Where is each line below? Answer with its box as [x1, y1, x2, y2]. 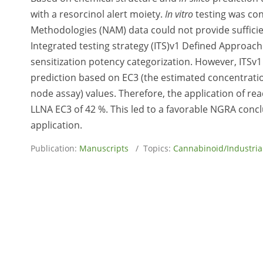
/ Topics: [129, 143, 173, 154]
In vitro [165, 8, 193, 21]
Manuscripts [79, 143, 129, 154]
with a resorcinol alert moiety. [31, 8, 165, 21]
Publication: [31, 143, 79, 154]
